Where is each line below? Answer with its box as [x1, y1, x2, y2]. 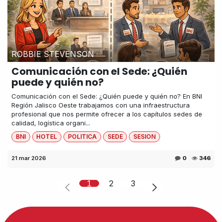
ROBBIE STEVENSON [11, 49, 94, 59]
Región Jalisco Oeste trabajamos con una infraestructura [11, 101, 190, 109]
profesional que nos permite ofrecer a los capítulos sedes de [11, 110, 202, 118]
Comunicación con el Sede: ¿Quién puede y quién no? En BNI [11, 92, 202, 100]
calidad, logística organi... [11, 118, 90, 127]
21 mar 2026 [11, 155, 46, 162]
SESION [133, 132, 156, 140]
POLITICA [67, 132, 97, 140]
